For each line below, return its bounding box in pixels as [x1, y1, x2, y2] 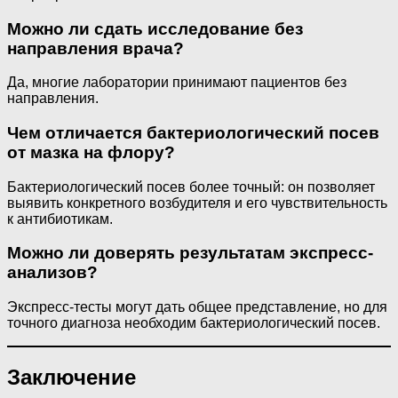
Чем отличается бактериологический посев [7, 123, 379, 142]
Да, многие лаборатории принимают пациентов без [7, 75, 346, 91]
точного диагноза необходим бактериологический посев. [7, 315, 380, 331]
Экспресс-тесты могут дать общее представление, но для [7, 299, 387, 315]
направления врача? [7, 38, 184, 58]
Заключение [7, 365, 136, 390]
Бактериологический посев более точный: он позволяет [7, 179, 375, 195]
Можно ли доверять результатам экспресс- [7, 243, 373, 263]
